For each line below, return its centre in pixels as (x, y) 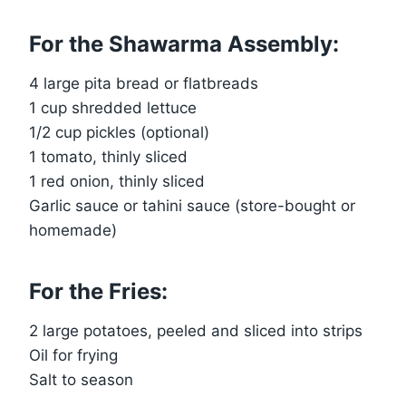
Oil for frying (73, 356)
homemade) (73, 231)
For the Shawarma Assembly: (184, 44)
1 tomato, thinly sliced (108, 157)
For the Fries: (98, 292)
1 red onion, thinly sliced (117, 182)
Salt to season (81, 380)
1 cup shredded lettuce (113, 108)
